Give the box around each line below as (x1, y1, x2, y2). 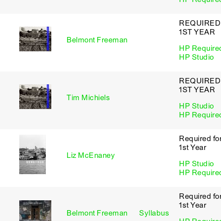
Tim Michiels (67, 93, 110, 102)
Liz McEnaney (67, 151, 115, 160)
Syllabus (139, 209, 169, 218)
